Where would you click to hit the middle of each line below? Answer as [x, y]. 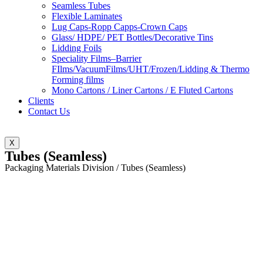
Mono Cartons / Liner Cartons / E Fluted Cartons [142, 90]
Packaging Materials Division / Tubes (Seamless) [95, 168]
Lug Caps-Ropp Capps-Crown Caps [119, 27]
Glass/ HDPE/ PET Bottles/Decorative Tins [132, 38]
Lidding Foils [77, 48]
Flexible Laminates [87, 16]
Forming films [78, 80]
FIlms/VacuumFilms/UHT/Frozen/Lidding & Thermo [151, 69]
